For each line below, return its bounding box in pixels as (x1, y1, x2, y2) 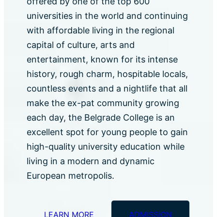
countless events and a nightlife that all (26, 83, 187, 94)
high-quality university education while (26, 141, 185, 152)
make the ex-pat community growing (26, 98, 179, 108)
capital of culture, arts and (26, 40, 135, 50)
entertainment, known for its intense (26, 54, 178, 65)
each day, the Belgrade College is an (26, 112, 175, 123)
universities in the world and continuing (26, 11, 188, 21)
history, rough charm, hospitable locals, (26, 69, 188, 79)
